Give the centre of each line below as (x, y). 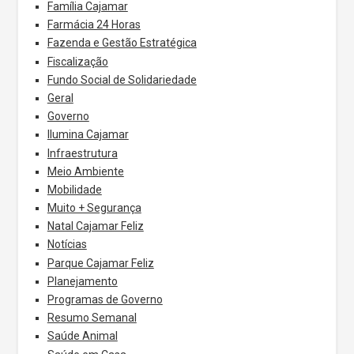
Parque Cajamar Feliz (100, 263)
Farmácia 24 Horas (94, 25)
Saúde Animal (82, 336)
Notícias (67, 245)
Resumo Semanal (92, 318)
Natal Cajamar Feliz (95, 226)
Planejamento (82, 281)
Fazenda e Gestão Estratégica (122, 43)
